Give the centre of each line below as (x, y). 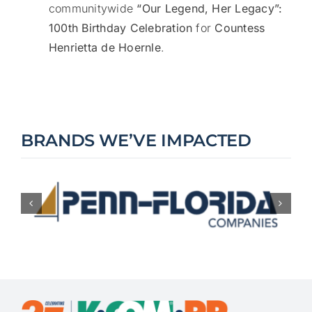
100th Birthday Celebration (120, 28)
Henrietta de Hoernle (104, 48)
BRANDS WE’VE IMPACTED (136, 141)
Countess (240, 28)
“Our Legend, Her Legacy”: (208, 9)
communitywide (91, 9)
